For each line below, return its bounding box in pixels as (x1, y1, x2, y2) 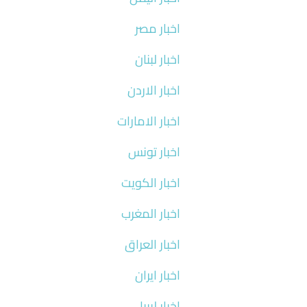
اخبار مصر (134, 16, 180, 40)
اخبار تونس (127, 140, 180, 163)
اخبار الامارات (116, 109, 180, 132)
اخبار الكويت (121, 171, 180, 194)
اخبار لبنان (134, 47, 180, 71)
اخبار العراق (124, 232, 180, 256)
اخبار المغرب (121, 201, 180, 225)
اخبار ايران (134, 263, 180, 286)
